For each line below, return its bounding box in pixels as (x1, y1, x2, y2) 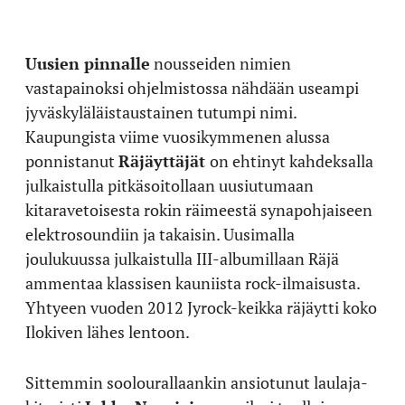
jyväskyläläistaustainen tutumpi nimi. (25, 101, 297, 123)
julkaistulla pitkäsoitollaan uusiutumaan (25, 174, 314, 196)
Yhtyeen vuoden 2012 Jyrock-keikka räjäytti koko (25, 297, 377, 318)
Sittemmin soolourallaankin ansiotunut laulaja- (25, 372, 368, 393)
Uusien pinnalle (25, 52, 150, 74)
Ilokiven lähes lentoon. (25, 321, 190, 343)
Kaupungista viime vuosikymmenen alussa (25, 126, 330, 147)
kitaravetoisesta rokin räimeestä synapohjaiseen (25, 199, 372, 221)
